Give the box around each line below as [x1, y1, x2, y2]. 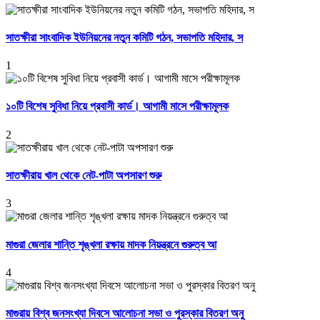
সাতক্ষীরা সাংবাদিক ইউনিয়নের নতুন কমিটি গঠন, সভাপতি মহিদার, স [6, 31, 243, 44]
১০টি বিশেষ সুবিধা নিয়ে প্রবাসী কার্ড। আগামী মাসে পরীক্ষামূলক [6, 100, 229, 113]
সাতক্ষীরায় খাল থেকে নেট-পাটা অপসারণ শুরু [6, 169, 161, 181]
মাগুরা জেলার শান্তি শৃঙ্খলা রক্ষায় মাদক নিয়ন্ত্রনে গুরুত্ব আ [6, 238, 216, 251]
